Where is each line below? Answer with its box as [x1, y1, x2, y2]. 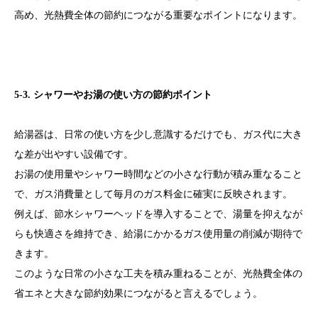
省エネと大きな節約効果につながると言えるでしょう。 [14, 288, 263, 300]
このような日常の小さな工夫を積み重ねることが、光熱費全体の [14, 268, 302, 280]
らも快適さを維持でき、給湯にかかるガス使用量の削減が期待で [14, 229, 302, 240]
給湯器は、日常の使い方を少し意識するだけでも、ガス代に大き [14, 129, 302, 141]
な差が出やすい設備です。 [14, 149, 133, 160]
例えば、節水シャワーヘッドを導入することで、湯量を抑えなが [14, 209, 302, 220]
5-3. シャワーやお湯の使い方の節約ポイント [14, 89, 212, 101]
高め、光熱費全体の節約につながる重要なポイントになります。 [14, 10, 302, 21]
